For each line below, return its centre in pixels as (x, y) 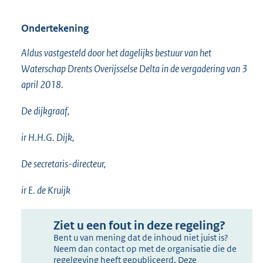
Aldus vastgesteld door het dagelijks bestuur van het (116, 53)
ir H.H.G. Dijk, (48, 138)
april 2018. (42, 85)
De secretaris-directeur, (64, 164)
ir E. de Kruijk (46, 190)
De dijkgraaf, (45, 111)
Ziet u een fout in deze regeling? (140, 226)
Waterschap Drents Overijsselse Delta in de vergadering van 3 (134, 69)
